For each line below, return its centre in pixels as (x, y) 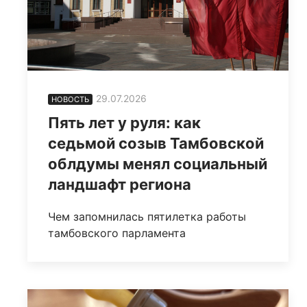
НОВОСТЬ (70, 100)
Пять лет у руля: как (124, 123)
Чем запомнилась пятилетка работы (147, 217)
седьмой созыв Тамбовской (156, 144)
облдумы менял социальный (158, 164)
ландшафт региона (120, 185)
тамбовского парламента (117, 233)
